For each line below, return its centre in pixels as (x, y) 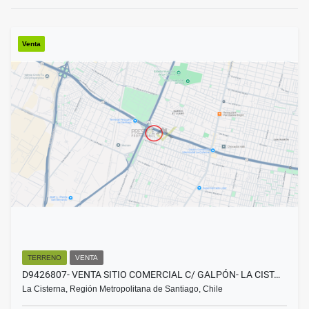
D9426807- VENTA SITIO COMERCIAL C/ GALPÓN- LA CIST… (151, 275)
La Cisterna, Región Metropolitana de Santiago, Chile (122, 289)
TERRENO (44, 258)
